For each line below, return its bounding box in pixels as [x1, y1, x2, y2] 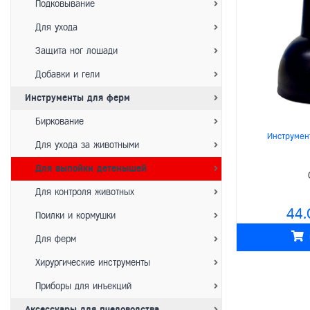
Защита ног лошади [25, 46, 118, 56]
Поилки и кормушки [25, 210, 116, 221]
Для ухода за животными [25, 140, 139, 150]
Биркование [25, 116, 84, 127]
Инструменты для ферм [25, 93, 130, 103]
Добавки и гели [25, 69, 100, 80]
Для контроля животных [25, 187, 134, 197]
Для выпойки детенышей [25, 163, 147, 174]
